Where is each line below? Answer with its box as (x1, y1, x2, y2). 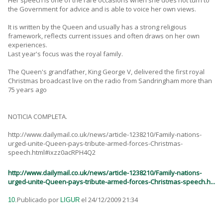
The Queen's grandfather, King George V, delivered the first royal (8, 67, 205, 77)
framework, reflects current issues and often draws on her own (8, 31, 200, 41)
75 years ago (8, 85, 47, 95)
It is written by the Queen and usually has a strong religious (8, 22, 187, 32)
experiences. (8, 40, 47, 50)
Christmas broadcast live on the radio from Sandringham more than (8, 76, 212, 86)
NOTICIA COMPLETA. (8, 112, 67, 121)
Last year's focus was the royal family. (8, 49, 123, 59)
